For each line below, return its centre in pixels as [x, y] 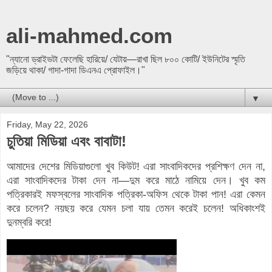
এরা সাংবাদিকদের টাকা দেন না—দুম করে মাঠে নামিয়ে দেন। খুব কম [136, 180]
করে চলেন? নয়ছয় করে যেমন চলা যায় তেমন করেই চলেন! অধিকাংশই [136, 208]
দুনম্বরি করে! [29, 222]
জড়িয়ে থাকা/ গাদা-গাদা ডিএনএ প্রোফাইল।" [76, 70]
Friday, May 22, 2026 [47, 124]
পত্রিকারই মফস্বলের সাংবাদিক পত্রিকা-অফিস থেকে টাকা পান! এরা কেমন [136, 194]
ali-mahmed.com [89, 36]
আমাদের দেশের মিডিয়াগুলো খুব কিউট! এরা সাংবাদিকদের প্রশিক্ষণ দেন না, [136, 166]
